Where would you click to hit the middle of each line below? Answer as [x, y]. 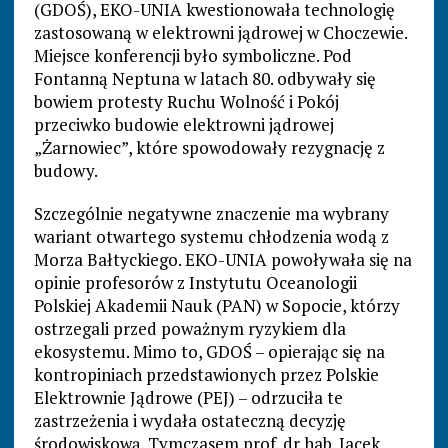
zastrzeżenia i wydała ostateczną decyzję [189, 421]
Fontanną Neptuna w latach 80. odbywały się [204, 79]
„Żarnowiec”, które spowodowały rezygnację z [209, 148]
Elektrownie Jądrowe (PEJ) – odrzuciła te [188, 398]
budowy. [65, 171]
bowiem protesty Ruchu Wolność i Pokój [186, 102]
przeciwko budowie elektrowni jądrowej [183, 125]
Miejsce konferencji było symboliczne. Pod [192, 56]
